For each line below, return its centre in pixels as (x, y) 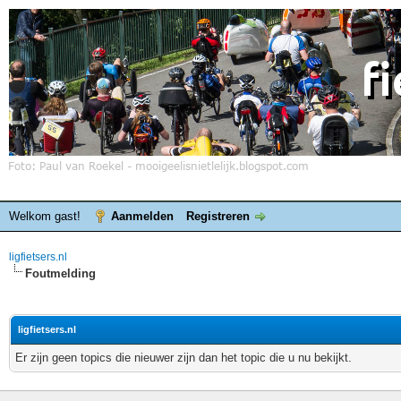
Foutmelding (60, 273)
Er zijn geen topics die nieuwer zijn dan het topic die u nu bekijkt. (183, 358)
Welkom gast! (47, 216)
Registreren (218, 216)
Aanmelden (142, 216)
